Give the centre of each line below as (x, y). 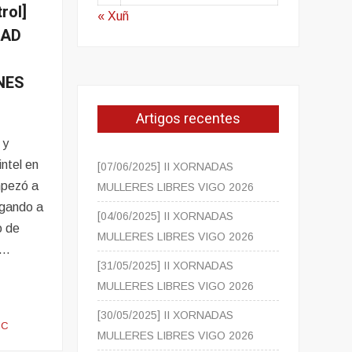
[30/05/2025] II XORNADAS (166, 315)
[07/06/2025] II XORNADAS (166, 167)
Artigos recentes (189, 119)
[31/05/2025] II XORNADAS (166, 266)
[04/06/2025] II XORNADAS (166, 216)
